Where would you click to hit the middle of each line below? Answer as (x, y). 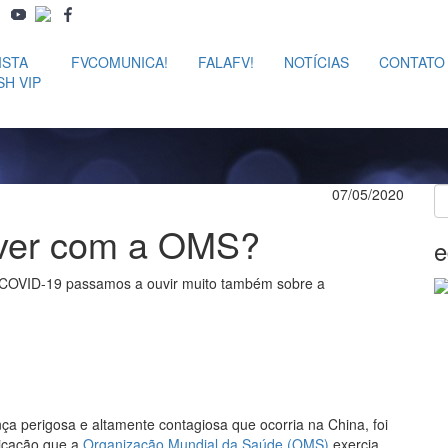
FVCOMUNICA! (119, 62)
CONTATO (411, 62)
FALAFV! (225, 62)
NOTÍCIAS (316, 62)
